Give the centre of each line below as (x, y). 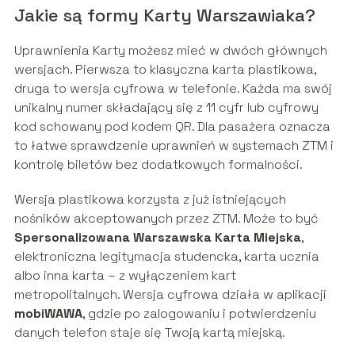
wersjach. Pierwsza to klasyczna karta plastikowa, (165, 70)
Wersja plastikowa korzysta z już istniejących (150, 200)
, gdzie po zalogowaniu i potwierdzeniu (199, 314)
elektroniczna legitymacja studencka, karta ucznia (166, 257)
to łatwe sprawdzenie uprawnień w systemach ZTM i (174, 146)
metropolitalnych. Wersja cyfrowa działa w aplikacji (170, 295)
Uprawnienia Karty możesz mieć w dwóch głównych (170, 51)
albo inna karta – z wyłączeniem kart (125, 276)
